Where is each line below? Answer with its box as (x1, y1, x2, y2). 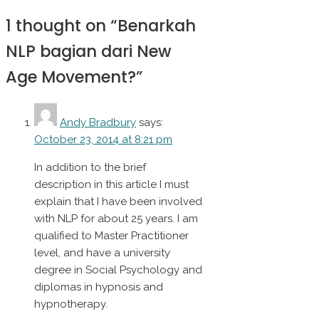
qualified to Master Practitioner (34, 229, 189, 243)
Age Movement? (6, 66, 136, 89)
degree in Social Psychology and (34, 263, 202, 277)
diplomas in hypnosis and (34, 281, 163, 294)
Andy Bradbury (60, 116, 136, 130)
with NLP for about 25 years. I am (34, 212, 198, 226)
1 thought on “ (6, 14, 117, 38)
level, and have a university (34, 246, 170, 260)
